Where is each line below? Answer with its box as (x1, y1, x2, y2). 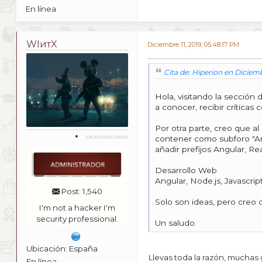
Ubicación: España (26, 244, 98, 254)
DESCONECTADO (86, 133, 128, 140)
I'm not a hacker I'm (39, 203, 115, 213)
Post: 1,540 (60, 187, 102, 196)
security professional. (36, 214, 118, 224)
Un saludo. (155, 218, 196, 227)
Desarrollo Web (155, 165, 217, 175)
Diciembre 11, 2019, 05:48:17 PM (147, 41, 239, 49)
